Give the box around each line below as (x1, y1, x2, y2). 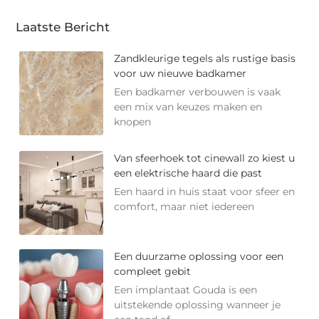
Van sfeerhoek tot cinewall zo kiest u (114, 151, 296, 164)
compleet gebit (114, 264, 192, 278)
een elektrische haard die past (114, 166, 263, 179)
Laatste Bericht (16, 19, 110, 34)
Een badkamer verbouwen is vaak (114, 85, 281, 98)
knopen (114, 115, 152, 128)
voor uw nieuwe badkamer (114, 66, 247, 80)
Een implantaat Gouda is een (114, 283, 258, 296)
